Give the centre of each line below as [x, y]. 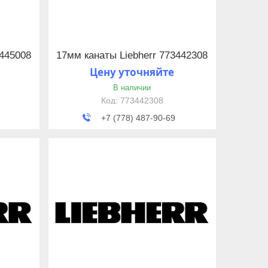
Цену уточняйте [132, 72]
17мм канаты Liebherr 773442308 [132, 55]
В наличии [132, 87]
